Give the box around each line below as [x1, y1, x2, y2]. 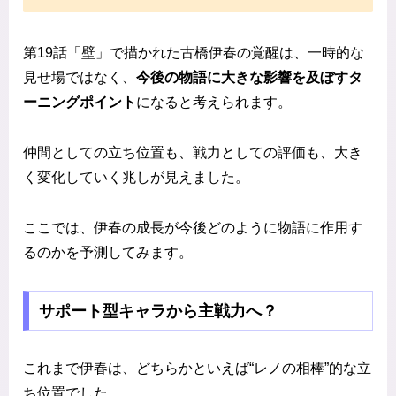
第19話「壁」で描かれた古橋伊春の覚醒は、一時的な [23, 45, 364, 61]
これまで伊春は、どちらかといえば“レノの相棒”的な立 [23, 361, 371, 377]
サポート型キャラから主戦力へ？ [38, 301, 278, 320]
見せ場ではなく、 [23, 70, 136, 86]
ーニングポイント [23, 95, 136, 110]
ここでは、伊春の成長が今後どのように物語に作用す [23, 219, 362, 235]
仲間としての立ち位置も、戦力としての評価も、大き [23, 145, 362, 161]
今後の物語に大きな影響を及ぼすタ [136, 70, 362, 86]
